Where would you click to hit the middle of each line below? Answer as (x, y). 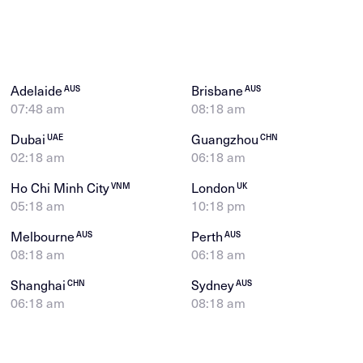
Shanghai (40, 285)
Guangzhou (226, 139)
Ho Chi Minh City (62, 188)
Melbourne (45, 236)
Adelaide (38, 90)
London (215, 188)
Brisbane (219, 90)
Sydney (214, 285)
